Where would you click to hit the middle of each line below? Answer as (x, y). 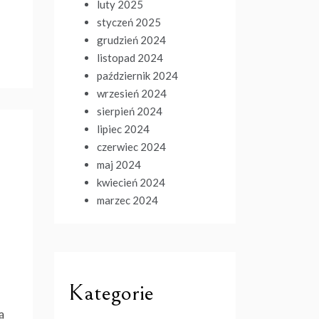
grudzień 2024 (131, 40)
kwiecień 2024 (131, 182)
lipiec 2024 (123, 129)
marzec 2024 (127, 200)
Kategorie (111, 293)
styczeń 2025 (129, 22)
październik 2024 (137, 75)
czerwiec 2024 (131, 147)
